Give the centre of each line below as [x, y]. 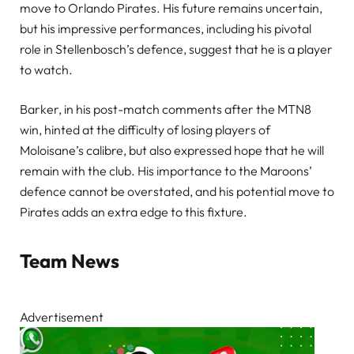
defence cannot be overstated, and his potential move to [177, 192]
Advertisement [62, 317]
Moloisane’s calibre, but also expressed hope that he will [172, 151]
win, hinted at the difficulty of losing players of [145, 130]
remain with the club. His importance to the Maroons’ [166, 171]
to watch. [46, 70]
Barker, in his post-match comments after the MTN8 [166, 109]
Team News [70, 261]
